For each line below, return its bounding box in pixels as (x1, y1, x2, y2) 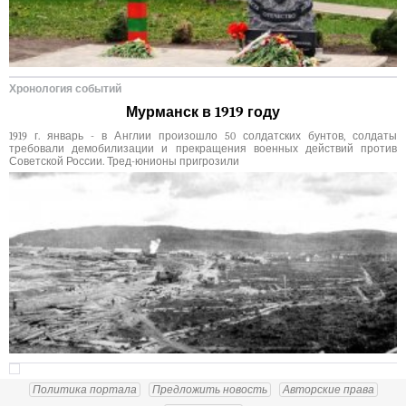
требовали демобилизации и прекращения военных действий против (9, 142, 397, 156)
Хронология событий (9, 82, 121, 96)
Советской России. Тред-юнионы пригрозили (9, 155, 239, 169)
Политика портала (32, 383, 137, 397)
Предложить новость (151, 383, 267, 397)
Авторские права (282, 383, 374, 397)
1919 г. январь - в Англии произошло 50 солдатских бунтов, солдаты (9, 130, 397, 143)
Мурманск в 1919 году (126, 104, 280, 121)
